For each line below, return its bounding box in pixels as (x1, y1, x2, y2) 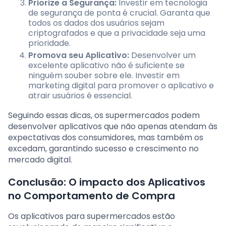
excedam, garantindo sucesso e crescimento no (8, 143, 199, 155)
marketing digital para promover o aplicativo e (28, 80, 214, 92)
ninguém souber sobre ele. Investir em (28, 70, 180, 82)
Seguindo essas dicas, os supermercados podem (8, 109, 200, 122)
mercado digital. (8, 154, 72, 166)
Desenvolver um (129, 49, 196, 62)
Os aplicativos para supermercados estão (8, 210, 175, 222)
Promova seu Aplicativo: (28, 49, 129, 62)
